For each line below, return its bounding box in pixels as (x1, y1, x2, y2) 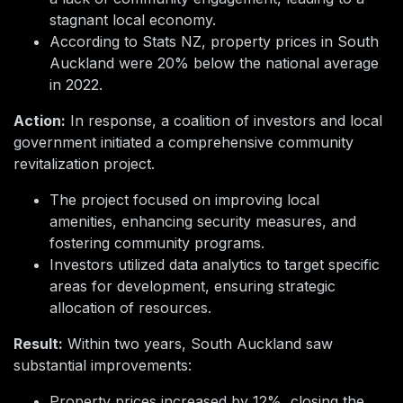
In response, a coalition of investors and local (66, 112, 382, 130)
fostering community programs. (49, 234, 264, 253)
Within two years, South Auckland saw (63, 335, 333, 354)
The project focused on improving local (49, 191, 319, 210)
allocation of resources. (49, 299, 211, 318)
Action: (13, 112, 66, 130)
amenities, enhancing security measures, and (49, 212, 356, 231)
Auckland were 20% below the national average (49, 54, 379, 73)
